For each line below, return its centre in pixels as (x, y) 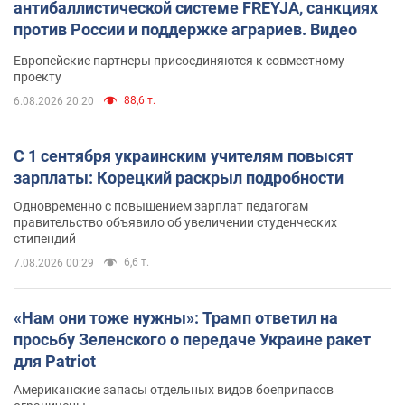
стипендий (45, 238)
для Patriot (55, 361)
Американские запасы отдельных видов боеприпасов (174, 389)
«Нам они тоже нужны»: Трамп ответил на (176, 317)
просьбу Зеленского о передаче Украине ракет (192, 339)
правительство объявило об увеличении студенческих (175, 222)
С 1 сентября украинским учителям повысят (184, 155)
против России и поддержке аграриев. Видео (185, 29)
